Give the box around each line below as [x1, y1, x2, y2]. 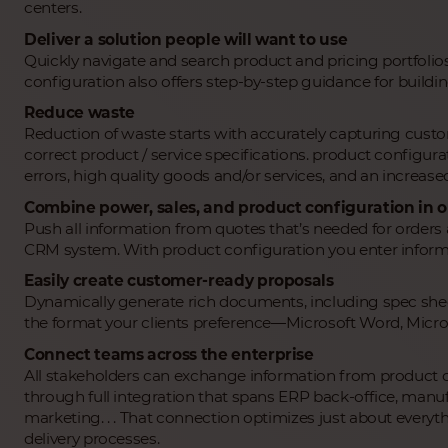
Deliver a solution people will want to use [24, 29, 348, 49]
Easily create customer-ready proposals [24, 271, 334, 291]
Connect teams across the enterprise [24, 344, 314, 364]
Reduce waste [24, 103, 135, 123]
